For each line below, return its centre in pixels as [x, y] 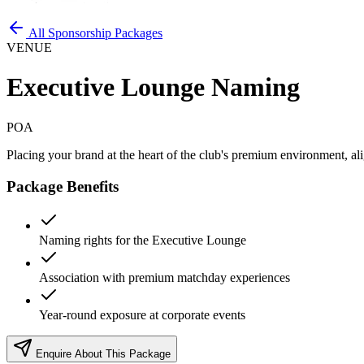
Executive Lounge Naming [153, 87]
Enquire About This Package [102, 354]
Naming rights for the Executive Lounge [143, 240]
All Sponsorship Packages [94, 33]
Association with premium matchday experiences [165, 278]
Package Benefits [63, 186]
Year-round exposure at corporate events [142, 315]
